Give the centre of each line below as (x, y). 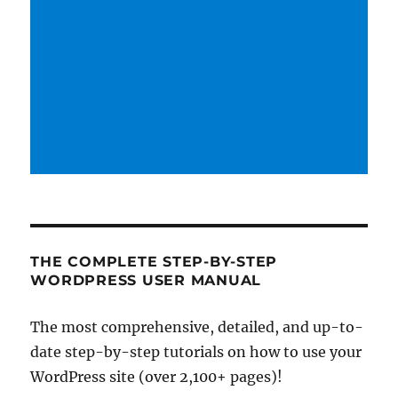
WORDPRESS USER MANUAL (146, 281)
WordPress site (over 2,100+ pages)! (157, 377)
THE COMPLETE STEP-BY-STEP (154, 262)
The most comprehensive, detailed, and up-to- (197, 327)
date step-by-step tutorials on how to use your (196, 352)
